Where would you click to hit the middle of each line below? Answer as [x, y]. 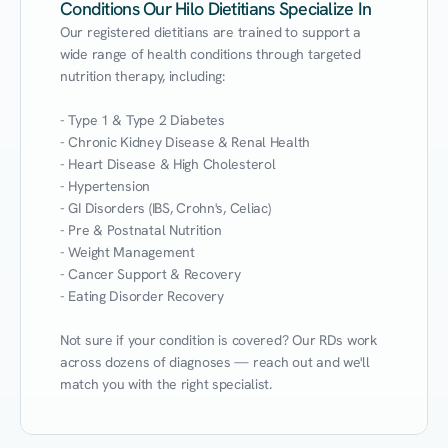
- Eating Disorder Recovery [142, 296]
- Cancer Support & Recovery [150, 274]
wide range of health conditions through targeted [210, 54]
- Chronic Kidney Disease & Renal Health [185, 142]
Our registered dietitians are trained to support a [211, 32]
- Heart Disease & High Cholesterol [168, 164]
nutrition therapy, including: [142, 76]
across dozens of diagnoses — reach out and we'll [215, 362]
